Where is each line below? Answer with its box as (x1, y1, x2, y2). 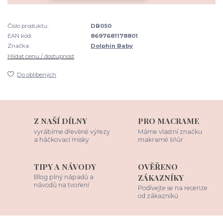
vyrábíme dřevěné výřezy (34, 127, 111, 135)
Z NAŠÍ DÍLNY (34, 115, 88, 126)
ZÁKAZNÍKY (138, 172, 184, 183)
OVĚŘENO (138, 161, 178, 172)
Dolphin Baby (91, 42, 133, 50)
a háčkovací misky (34, 135, 90, 143)
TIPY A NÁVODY (34, 161, 97, 172)
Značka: (7, 42, 30, 50)
